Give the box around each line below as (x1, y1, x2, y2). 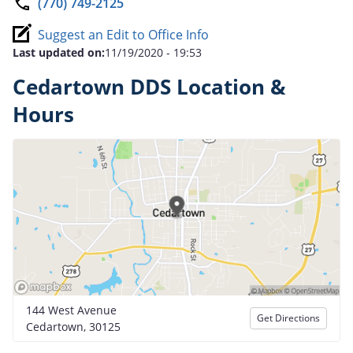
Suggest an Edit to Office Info (38, 25, 209, 43)
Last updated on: (13, 44, 105, 60)
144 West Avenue (26, 302, 117, 318)
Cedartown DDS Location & (13, 72, 286, 101)
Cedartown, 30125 (26, 318, 121, 334)
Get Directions (257, 310, 320, 325)
